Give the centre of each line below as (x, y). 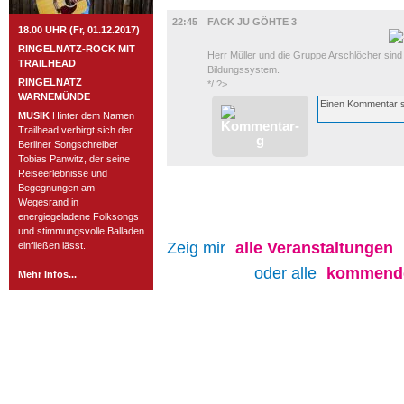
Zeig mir (198, 248)
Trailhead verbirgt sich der (75, 130)
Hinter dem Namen (92, 115)
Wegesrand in (48, 202)
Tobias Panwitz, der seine (74, 159)
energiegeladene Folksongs (78, 216)
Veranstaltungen (330, 248)
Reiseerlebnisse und (63, 173)
